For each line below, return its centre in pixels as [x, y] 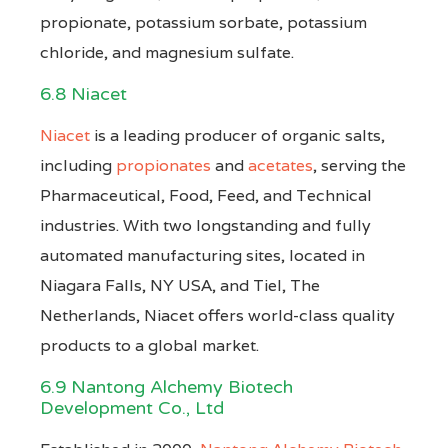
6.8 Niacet [83, 93]
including [78, 165]
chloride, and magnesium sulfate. [167, 52]
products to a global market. [149, 345]
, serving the [359, 165]
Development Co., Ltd [132, 407]
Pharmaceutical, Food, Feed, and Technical [206, 195]
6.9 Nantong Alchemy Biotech [166, 386]
